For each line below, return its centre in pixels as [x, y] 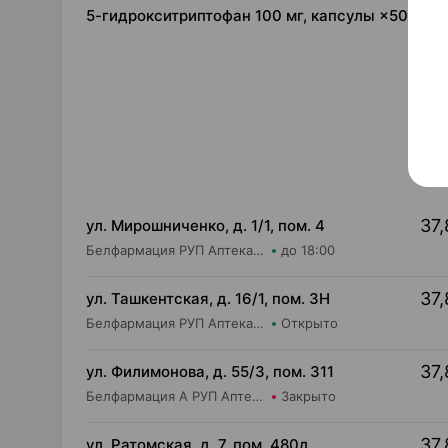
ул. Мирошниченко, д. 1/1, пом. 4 [205, 225]
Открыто [309, 323]
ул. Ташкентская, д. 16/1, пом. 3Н [208, 298]
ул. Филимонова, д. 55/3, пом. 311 [210, 371]
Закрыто [308, 396]
